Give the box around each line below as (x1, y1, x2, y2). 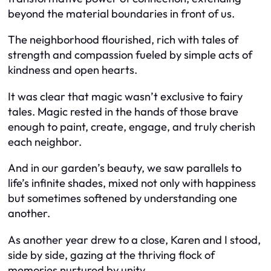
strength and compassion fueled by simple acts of (8, 48, 252, 62)
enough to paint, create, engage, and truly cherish (8, 119, 255, 134)
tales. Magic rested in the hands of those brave (8, 104, 238, 119)
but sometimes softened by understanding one (8, 191, 237, 206)
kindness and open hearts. (8, 63, 137, 77)
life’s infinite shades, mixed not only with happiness (8, 176, 256, 191)
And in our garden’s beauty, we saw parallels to (8, 161, 241, 175)
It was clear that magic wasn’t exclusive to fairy (8, 89, 243, 103)
